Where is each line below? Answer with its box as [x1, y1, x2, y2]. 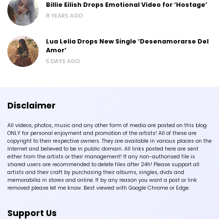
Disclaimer [7, 100, 56, 112]
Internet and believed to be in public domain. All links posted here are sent [7, 145, 198, 153]
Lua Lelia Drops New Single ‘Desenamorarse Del [46, 37, 209, 46]
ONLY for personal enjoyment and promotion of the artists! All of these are [7, 130, 197, 137]
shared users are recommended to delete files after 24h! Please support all [7, 161, 199, 169]
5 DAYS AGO [46, 57, 80, 66]
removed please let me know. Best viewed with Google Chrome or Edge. [7, 184, 190, 192]
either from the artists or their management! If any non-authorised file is [7, 153, 195, 161]
